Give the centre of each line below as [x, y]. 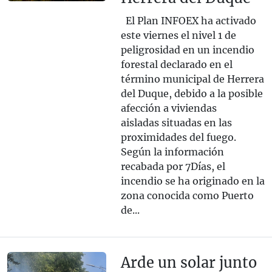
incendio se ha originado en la [192, 181]
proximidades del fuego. [181, 138]
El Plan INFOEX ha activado [188, 21]
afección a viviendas [168, 108]
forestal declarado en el [176, 65]
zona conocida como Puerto [187, 196]
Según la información [172, 152]
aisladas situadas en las [176, 123]
